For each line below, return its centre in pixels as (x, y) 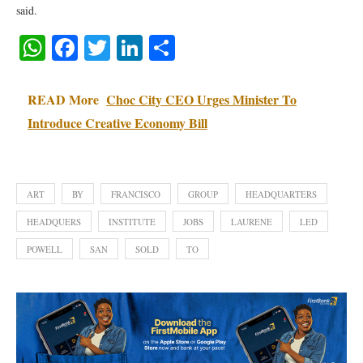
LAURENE (252, 222)
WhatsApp (100, 47)
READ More (63, 99)
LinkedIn (190, 47)
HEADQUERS (54, 222)
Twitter (147, 47)
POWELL (45, 249)
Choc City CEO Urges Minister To (201, 99)
